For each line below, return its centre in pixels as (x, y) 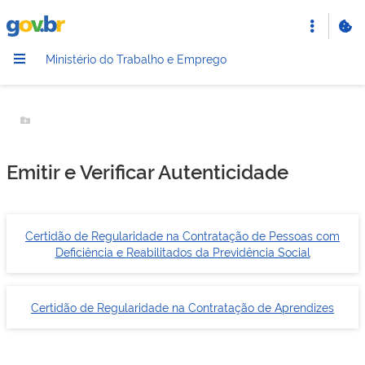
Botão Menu (61, 129)
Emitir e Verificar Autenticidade (147, 171)
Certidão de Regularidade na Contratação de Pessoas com (182, 235)
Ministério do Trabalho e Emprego (136, 58)
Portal (22, 22)
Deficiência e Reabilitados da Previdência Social (182, 251)
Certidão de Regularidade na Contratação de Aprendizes (182, 307)
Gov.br (22, 39)
